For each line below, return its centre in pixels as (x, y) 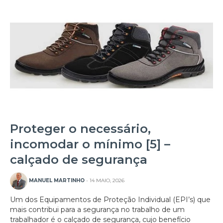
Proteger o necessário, (80, 129)
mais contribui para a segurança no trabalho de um (97, 210)
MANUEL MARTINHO (57, 181)
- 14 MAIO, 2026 (105, 181)
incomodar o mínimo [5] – (90, 144)
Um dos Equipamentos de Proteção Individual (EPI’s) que (110, 200)
